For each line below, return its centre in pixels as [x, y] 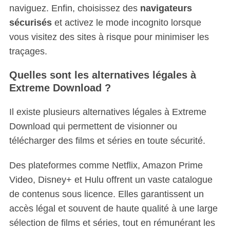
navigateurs [166, 8]
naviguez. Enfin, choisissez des [74, 8]
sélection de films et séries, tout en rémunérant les [112, 223]
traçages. [28, 51]
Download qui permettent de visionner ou [93, 126]
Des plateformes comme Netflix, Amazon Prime [106, 165]
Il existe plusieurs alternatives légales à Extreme [108, 112]
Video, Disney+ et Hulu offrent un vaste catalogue [111, 179]
